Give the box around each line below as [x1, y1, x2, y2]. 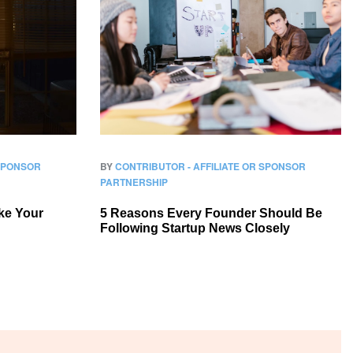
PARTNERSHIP [100, 175, 168, 189]
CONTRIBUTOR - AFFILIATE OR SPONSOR [115, 159, 306, 173]
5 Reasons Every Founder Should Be [100, 206, 322, 220]
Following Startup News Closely [100, 221, 290, 235]
